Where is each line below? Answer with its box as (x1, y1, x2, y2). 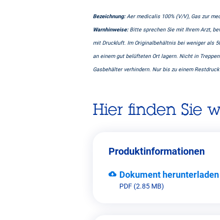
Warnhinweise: (93, 26, 128, 33)
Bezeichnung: (93, 13, 127, 20)
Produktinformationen (109, 145, 205, 158)
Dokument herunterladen (119, 169, 219, 180)
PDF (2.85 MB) (119, 182, 164, 191)
